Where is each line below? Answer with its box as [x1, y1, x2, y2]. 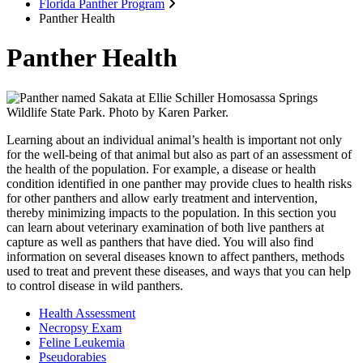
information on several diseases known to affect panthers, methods [6, 249, 344, 263]
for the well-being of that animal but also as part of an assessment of [6, 147, 352, 161]
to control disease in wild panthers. [6, 278, 183, 293]
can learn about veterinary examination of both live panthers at [6, 220, 324, 234]
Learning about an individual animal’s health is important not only [6, 132, 342, 147]
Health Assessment [39, 305, 135, 320]
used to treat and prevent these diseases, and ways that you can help [6, 263, 351, 278]
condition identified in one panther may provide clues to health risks [6, 176, 352, 190]
